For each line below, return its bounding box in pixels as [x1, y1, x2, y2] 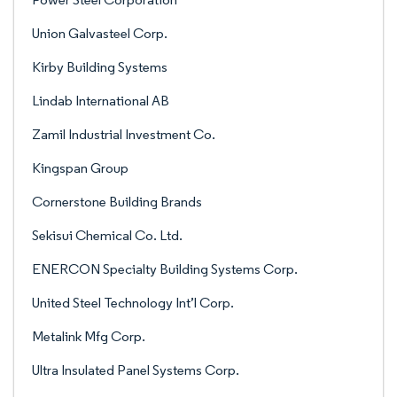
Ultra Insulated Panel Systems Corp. [32, 362, 239, 378]
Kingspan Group [32, 160, 128, 176]
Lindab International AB [32, 92, 169, 109]
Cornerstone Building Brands [32, 193, 202, 210]
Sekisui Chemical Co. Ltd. [32, 227, 183, 244]
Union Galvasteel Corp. [32, 25, 167, 42]
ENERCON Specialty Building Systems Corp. [32, 261, 298, 277]
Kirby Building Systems [32, 58, 167, 75]
